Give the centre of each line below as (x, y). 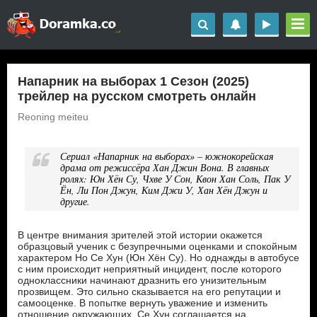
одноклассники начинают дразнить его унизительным (142, 280)
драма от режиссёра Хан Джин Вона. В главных (165, 167)
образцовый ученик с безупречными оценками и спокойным (157, 246)
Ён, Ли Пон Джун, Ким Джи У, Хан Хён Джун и (164, 190)
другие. (75, 201)
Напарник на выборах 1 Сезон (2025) (133, 81)
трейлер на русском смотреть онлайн (137, 96)
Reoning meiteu (53, 117)
